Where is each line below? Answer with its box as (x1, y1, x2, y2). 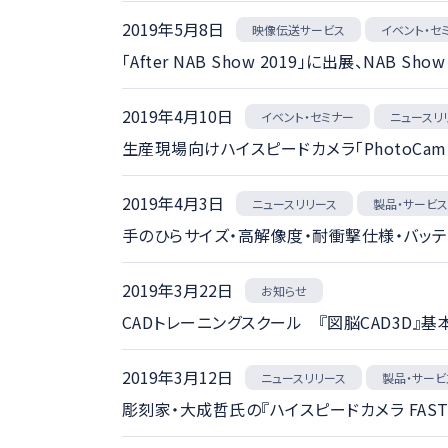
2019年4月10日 (122, 104, 233, 128)
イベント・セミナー (260, 107, 355, 126)
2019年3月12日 (122, 365, 233, 389)
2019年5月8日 (122, 17, 224, 41)
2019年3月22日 (122, 278, 233, 302)
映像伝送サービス (251, 20, 346, 39)
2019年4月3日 (122, 191, 224, 215)
